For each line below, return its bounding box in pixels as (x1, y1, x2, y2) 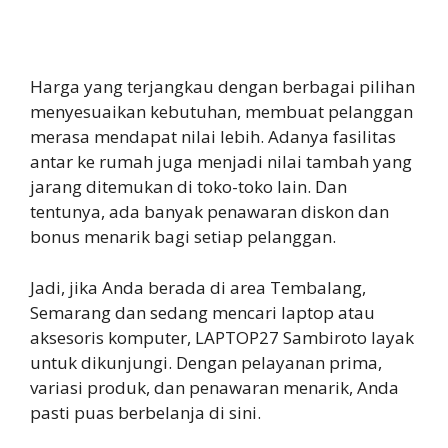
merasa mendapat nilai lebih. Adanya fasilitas (30, 125, 396, 149)
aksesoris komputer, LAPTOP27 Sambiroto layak (30, 325, 414, 349)
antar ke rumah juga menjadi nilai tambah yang (30, 150, 412, 174)
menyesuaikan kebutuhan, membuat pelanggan (30, 100, 413, 124)
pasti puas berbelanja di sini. (30, 400, 261, 424)
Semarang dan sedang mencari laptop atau (30, 300, 375, 324)
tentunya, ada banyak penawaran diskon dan (30, 200, 389, 224)
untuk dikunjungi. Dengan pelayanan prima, (30, 350, 382, 374)
